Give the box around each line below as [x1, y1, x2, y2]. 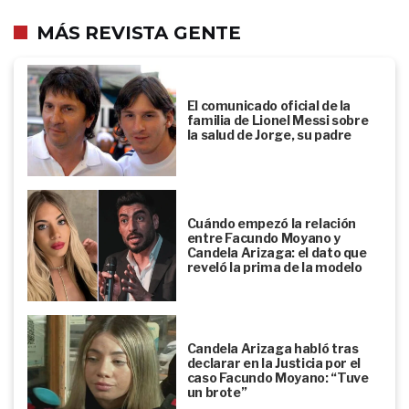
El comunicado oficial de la [186, 97, 351, 113]
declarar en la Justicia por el [186, 354, 362, 371]
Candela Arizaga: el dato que [186, 244, 367, 260]
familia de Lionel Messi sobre [186, 111, 369, 128]
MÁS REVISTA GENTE [37, 22, 242, 45]
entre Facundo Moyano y [186, 229, 341, 246]
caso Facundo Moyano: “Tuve [186, 369, 369, 385]
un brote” [186, 383, 247, 400]
